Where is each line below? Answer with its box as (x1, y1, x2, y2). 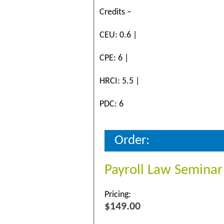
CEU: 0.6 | (99, 30, 137, 40)
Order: (114, 133, 149, 147)
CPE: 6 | (99, 53, 128, 63)
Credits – (99, 7, 131, 17)
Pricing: (104, 189, 131, 199)
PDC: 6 (99, 99, 123, 109)
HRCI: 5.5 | (99, 76, 139, 86)
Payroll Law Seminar (104, 162, 222, 177)
